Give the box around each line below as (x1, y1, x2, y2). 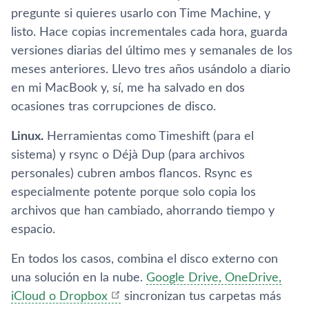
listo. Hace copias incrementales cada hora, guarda (11, 26, 288, 39)
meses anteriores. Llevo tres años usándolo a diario (11, 63, 290, 76)
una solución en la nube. (11, 271, 146, 284)
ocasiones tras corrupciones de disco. (11, 100, 216, 113)
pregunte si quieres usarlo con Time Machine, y (11, 7, 270, 20)
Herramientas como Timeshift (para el (43, 130, 254, 143)
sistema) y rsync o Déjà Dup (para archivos (11, 148, 245, 161)
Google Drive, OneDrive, (146, 271, 281, 284)
